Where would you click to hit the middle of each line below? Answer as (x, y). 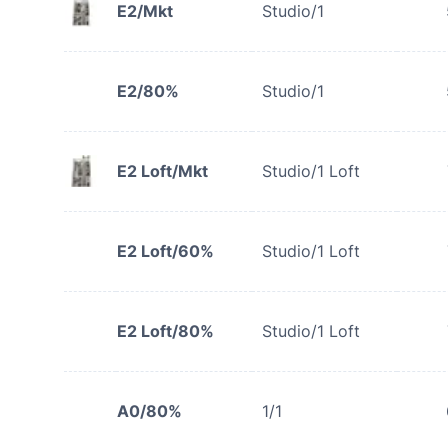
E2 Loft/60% (165, 251)
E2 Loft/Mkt (162, 171)
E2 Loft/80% (165, 331)
